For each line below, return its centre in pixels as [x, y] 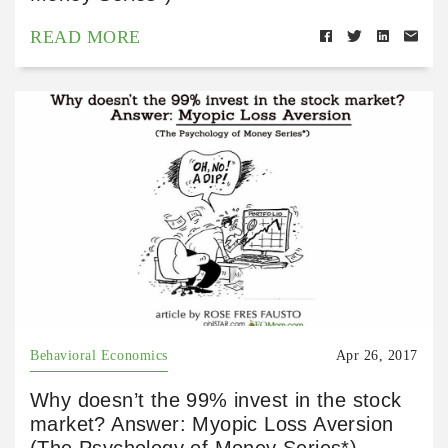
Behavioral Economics [99, 355]
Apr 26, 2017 [376, 355]
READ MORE [85, 36]
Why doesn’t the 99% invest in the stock [216, 399]
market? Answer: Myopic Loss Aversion [212, 423]
